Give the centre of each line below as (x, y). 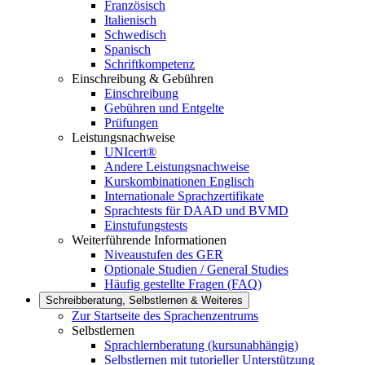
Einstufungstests (146, 225)
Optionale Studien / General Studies (196, 269)
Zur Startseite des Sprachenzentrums (165, 316)
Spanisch (128, 49)
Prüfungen (131, 123)
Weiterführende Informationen (149, 240)
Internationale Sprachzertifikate (184, 196)
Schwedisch (135, 35)
